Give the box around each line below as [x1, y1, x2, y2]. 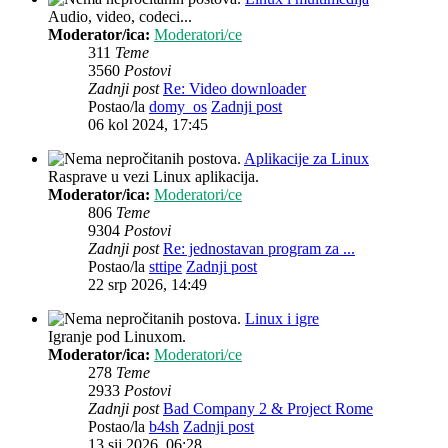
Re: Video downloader [163, 80, 306, 98]
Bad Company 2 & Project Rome [163, 400, 373, 418]
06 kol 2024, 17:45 [88, 116, 208, 134]
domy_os [149, 98, 207, 116]
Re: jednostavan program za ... [163, 240, 355, 258]
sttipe [149, 258, 182, 276]
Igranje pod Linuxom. [48, 328, 186, 346]
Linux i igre [245, 310, 319, 328]
